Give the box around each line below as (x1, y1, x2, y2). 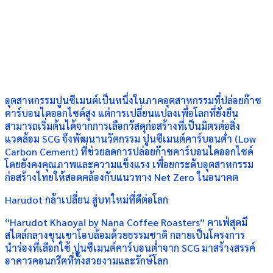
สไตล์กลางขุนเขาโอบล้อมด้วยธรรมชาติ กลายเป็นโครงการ (5, 229, 245, 241)
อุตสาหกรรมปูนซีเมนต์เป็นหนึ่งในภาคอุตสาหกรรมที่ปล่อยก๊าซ (5, 94, 261, 107)
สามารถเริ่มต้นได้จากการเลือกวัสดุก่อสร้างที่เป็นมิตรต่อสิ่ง (5, 119, 240, 132)
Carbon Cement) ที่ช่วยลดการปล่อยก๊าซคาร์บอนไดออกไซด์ (5, 145, 253, 158)
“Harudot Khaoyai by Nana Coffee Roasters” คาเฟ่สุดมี (5, 216, 247, 229)
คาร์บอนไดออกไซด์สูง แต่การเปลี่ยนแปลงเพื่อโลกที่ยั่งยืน (5, 107, 238, 119)
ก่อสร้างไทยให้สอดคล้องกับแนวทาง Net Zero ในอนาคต (5, 171, 238, 183)
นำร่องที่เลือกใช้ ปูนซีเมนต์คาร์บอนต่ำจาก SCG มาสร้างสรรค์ (5, 241, 255, 254)
